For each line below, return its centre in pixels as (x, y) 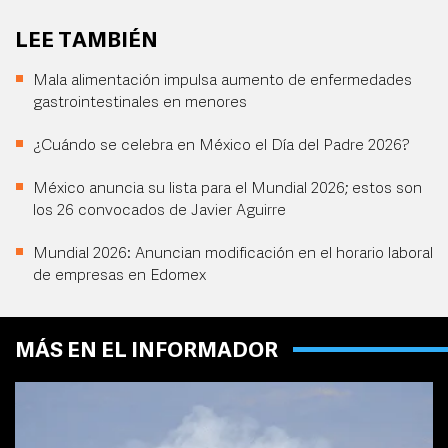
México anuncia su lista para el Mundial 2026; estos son (227, 189)
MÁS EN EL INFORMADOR (146, 352)
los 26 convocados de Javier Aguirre (159, 211)
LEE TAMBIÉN (86, 42)
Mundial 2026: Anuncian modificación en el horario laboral (233, 254)
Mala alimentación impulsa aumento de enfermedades (222, 81)
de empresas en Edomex (119, 276)
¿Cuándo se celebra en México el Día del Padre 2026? (221, 146)
